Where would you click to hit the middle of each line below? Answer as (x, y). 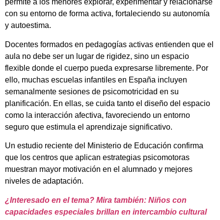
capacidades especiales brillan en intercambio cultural (106, 212)
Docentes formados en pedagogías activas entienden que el (109, 44)
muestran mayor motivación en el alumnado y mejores (99, 169)
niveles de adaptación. (44, 181)
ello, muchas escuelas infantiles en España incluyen (96, 80)
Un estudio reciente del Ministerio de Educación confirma (104, 146)
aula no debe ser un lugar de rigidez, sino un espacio (97, 56)
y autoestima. (28, 26)
